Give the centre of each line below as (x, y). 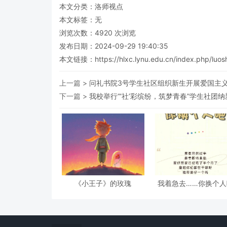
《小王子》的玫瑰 (103, 183)
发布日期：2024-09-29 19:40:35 (114, 46)
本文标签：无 (81, 19)
